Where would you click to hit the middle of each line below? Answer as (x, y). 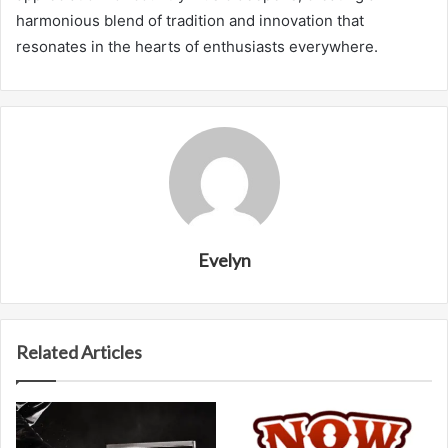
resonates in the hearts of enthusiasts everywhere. (197, 47)
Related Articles (79, 352)
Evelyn (224, 260)
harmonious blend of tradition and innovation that (190, 21)
